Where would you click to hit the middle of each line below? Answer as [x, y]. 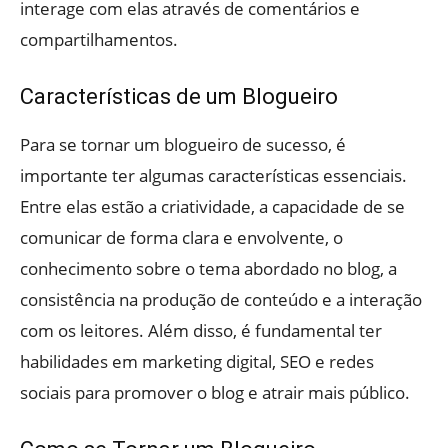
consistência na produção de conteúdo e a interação [221, 300]
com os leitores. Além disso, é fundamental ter [201, 331]
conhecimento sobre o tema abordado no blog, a [208, 269]
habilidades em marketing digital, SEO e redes [197, 362]
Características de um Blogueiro [179, 97]
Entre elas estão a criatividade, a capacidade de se [212, 207]
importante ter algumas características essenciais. [213, 176]
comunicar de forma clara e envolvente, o [181, 238]
